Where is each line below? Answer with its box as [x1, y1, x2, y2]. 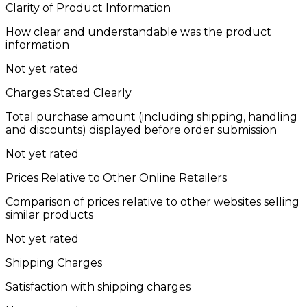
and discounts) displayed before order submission [5, 123, 277, 136]
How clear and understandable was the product [5, 25, 271, 38]
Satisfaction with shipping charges [5, 280, 191, 293]
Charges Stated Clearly [5, 86, 132, 99]
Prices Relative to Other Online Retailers [5, 171, 227, 184]
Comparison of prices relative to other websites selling [5, 195, 299, 208]
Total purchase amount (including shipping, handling [5, 110, 297, 123]
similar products [5, 208, 93, 221]
